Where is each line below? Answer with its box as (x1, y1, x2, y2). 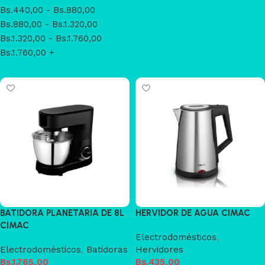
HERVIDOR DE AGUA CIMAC (135, 208, 250, 218)
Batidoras (86, 244, 128, 255)
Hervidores (135, 244, 183, 255)
